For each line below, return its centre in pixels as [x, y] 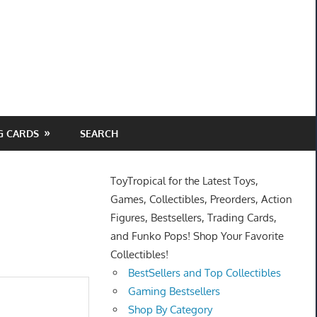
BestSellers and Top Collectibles [205, 273]
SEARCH [99, 133]
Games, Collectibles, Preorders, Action [201, 200]
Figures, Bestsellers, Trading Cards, [193, 218]
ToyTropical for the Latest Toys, [184, 181]
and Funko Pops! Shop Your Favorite [197, 236]
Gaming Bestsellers [174, 292]
